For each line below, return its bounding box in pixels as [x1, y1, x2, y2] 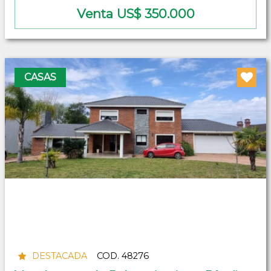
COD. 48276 [96, 250, 149, 262]
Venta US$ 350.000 [76, 5, 195, 21]
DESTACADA [31, 250, 87, 262]
